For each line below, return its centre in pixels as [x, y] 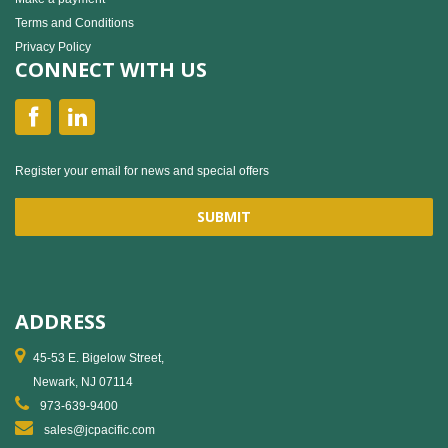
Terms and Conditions [74, 23]
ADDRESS [60, 322]
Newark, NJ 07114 [83, 382]
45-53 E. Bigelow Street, [98, 358]
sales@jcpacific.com [99, 430]
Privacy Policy [53, 47]
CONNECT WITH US [111, 70]
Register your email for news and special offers [142, 171]
